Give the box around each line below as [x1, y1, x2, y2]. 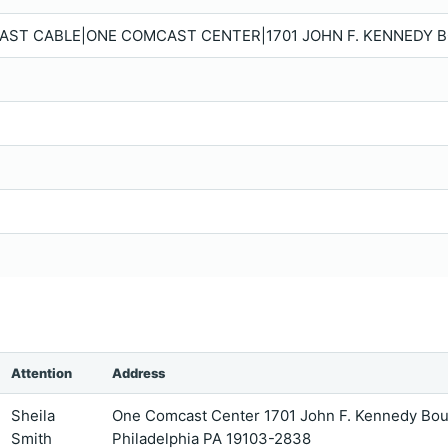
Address [112, 365, 165, 381]
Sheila [11, 406, 55, 425]
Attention [11, 365, 72, 381]
